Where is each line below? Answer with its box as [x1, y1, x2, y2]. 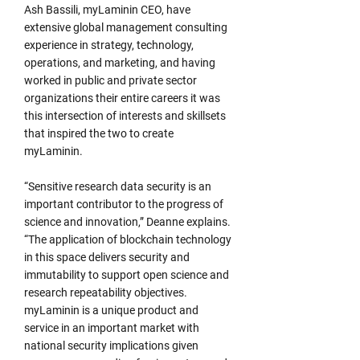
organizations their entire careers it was [24, 92, 220, 104]
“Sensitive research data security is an [24, 180, 211, 193]
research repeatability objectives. [24, 286, 187, 299]
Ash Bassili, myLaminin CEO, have [24, 3, 190, 16]
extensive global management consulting [24, 21, 227, 34]
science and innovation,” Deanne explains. [24, 215, 231, 228]
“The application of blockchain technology [24, 233, 231, 246]
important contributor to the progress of [24, 198, 223, 211]
